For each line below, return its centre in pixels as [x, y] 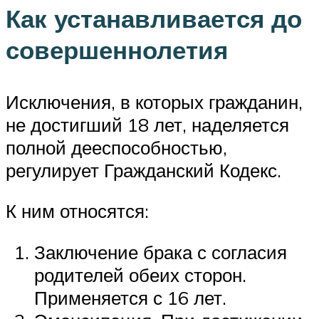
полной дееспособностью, [116, 147]
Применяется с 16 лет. [130, 298]
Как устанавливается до [154, 18]
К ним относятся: [77, 211]
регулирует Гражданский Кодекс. [143, 170]
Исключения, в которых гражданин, [154, 101]
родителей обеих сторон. [140, 275]
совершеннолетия [117, 49]
